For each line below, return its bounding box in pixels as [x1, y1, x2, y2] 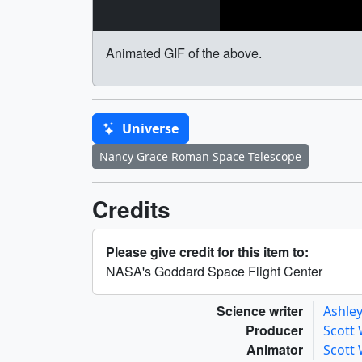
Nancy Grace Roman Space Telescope [99, 149, 301, 165]
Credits [92, 192, 170, 226]
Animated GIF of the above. [106, 44, 262, 63]
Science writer [217, 301, 303, 321]
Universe [119, 120, 179, 138]
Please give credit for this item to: [106, 242, 309, 262]
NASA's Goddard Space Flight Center [106, 262, 322, 281]
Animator [246, 340, 303, 360]
